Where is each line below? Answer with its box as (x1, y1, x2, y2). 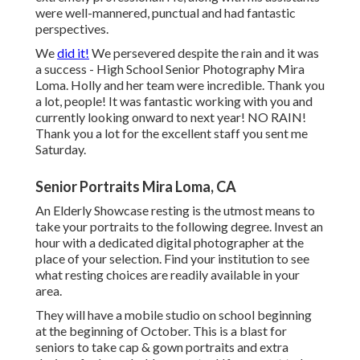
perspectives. (35, 21, 108, 37)
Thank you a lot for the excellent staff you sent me (35, 125, 308, 141)
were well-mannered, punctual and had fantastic (35, 5, 296, 21)
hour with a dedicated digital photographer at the (35, 235, 304, 251)
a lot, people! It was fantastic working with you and (35, 93, 313, 109)
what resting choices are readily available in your (35, 267, 300, 283)
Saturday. (35, 141, 86, 157)
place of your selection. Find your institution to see (35, 251, 309, 267)
